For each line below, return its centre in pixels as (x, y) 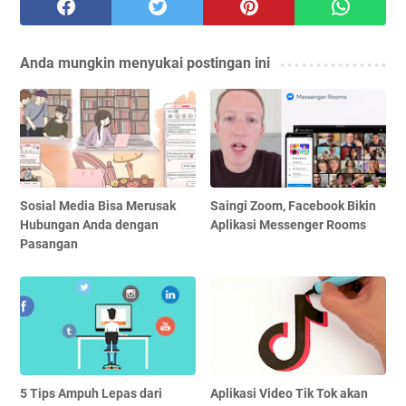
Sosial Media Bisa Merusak (98, 206)
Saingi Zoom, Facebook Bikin (294, 206)
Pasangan (49, 244)
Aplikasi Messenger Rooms (289, 225)
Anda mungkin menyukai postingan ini (145, 63)
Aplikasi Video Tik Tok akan (290, 394)
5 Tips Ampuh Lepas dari (91, 394)
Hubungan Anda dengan (89, 225)
